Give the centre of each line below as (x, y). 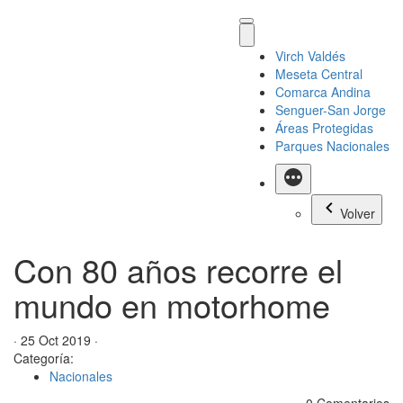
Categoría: (44, 358)
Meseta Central (319, 74)
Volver (358, 213)
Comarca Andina (323, 92)
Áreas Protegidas (324, 128)
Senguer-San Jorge (331, 110)
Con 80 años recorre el (178, 269)
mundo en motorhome (172, 304)
